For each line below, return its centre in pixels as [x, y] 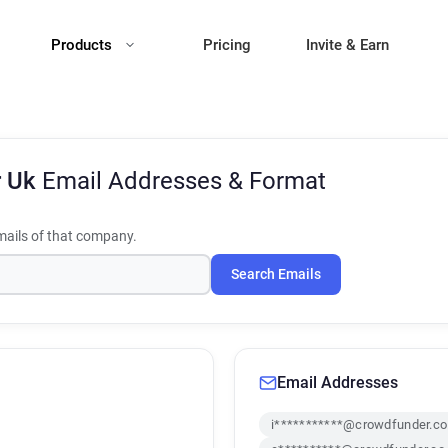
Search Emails [276, 274]
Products [83, 45]
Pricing [227, 45]
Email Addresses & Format [184, 181]
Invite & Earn [347, 45]
